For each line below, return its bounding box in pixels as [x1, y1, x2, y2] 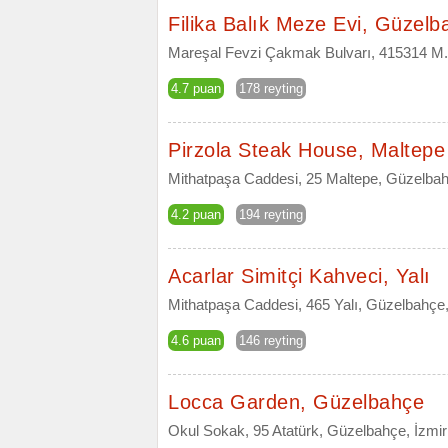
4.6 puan [171, 333, 221, 348]
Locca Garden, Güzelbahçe [168, 391, 424, 413]
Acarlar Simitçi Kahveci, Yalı [168, 265, 431, 287]
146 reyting [239, 333, 303, 348]
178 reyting [239, 81, 303, 96]
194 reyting [239, 207, 303, 222]
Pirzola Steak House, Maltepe [168, 139, 445, 161]
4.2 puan [171, 207, 221, 222]
